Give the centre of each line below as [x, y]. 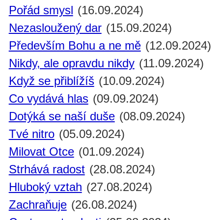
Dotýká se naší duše [62, 116]
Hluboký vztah [45, 187]
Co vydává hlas [48, 99]
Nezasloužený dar [55, 28]
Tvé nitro [31, 134]
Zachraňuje [38, 205]
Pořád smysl [41, 10]
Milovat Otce [41, 152]
